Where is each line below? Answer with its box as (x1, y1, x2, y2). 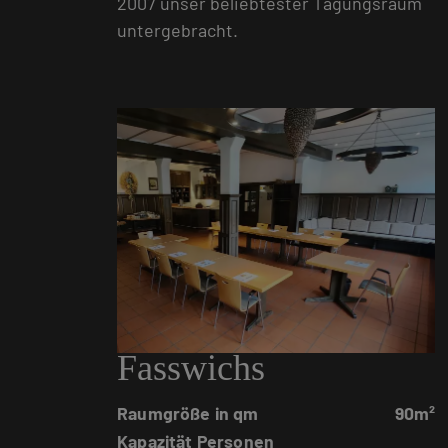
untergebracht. (117, 18, 238, 41)
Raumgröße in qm (117, 401, 259, 424)
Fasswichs (117, 347, 265, 388)
